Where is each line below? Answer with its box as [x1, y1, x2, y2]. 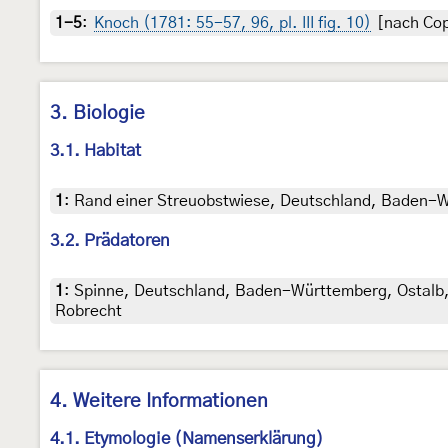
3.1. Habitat [50, 141, 141, 159]
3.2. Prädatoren [50, 231, 170, 249]
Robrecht [55, 302, 122, 319]
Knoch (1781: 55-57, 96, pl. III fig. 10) [94, 14, 371, 31]
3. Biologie [50, 103, 145, 123]
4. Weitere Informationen [50, 391, 268, 411]
